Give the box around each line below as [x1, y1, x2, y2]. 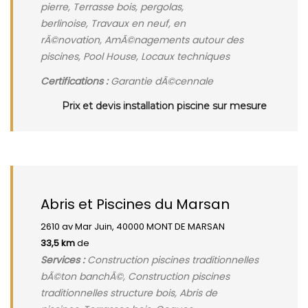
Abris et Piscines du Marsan [41, 195, 230, 214]
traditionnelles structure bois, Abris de [41, 286, 217, 300]
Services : [41, 253, 85, 267]
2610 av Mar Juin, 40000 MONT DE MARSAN [41, 220, 225, 233]
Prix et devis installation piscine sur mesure [62, 100, 267, 112]
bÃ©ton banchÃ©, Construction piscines [41, 269, 230, 283]
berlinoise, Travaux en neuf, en [41, 16, 186, 30]
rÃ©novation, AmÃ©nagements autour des [41, 33, 243, 47]
